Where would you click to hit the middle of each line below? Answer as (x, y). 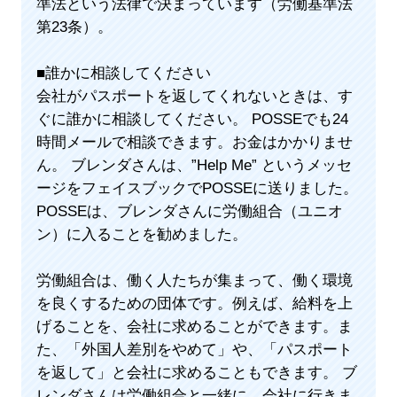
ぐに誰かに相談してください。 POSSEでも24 (192, 120)
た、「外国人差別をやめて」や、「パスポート (194, 350)
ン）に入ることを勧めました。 (141, 235)
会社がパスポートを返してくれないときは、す (194, 97)
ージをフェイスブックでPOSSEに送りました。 (197, 189)
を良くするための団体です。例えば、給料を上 (194, 304)
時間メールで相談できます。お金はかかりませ (194, 143)
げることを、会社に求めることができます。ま (194, 327)
